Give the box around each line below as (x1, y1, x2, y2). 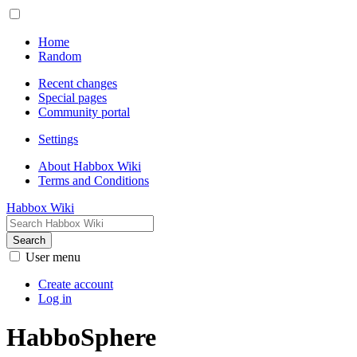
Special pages (38, 91, 107, 104)
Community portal (38, 105, 130, 119)
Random (38, 49, 81, 63)
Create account (38, 277, 113, 291)
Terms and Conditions (38, 174, 149, 187)
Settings (38, 132, 78, 146)
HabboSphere (6, 323, 156, 352)
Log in (38, 292, 72, 305)
